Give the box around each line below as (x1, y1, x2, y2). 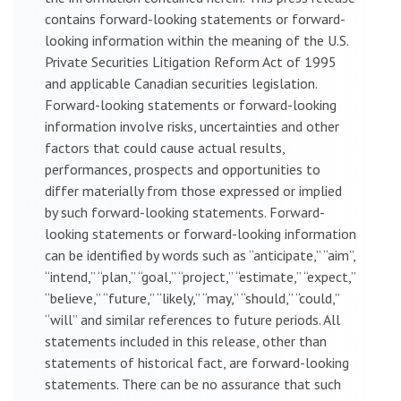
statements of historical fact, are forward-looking (45, 353, 349, 371)
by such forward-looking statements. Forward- (45, 202, 325, 221)
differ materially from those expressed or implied (45, 181, 342, 200)
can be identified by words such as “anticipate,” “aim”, (45, 245, 355, 264)
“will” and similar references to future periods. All (45, 310, 340, 328)
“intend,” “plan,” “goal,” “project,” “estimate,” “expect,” (45, 267, 355, 286)
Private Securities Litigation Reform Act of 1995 (45, 52, 337, 71)
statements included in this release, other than (45, 331, 327, 350)
